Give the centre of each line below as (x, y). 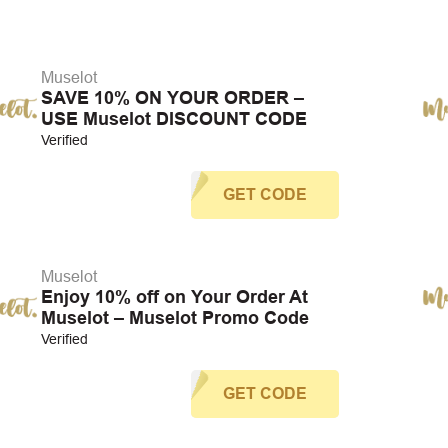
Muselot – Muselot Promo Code (174, 318)
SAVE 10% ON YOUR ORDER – (172, 98)
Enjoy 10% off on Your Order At (174, 297)
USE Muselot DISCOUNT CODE (173, 119)
